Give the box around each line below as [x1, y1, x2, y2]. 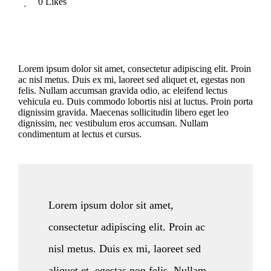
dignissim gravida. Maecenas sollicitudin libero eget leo [18, 107, 229, 117]
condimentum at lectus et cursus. [18, 129, 142, 139]
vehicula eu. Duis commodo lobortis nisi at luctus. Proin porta [18, 96, 253, 106]
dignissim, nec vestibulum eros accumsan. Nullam [18, 118, 208, 128]
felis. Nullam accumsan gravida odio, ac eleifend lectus [18, 85, 227, 96]
